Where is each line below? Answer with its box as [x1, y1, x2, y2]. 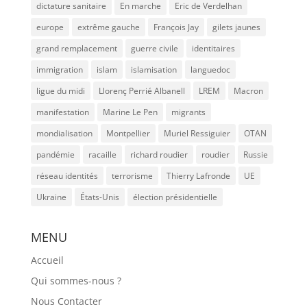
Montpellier [106, 127, 150, 139]
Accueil [30, 253, 64, 267]
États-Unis [79, 191, 119, 203]
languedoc [190, 63, 230, 75]
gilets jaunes [212, 21, 260, 33]
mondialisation [36, 127, 93, 139]
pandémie [36, 148, 75, 160]
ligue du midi [36, 84, 85, 97]
